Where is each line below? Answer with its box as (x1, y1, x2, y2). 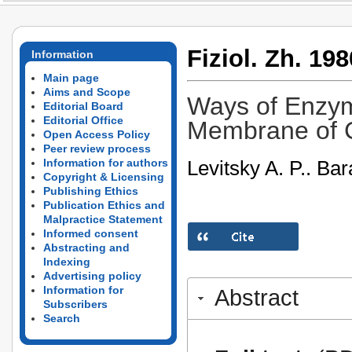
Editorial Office (43, 114, 123, 126)
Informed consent (43, 227, 138, 240)
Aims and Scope (43, 86, 130, 98)
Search (43, 312, 80, 324)
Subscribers (43, 298, 108, 310)
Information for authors (43, 156, 168, 169)
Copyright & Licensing (43, 170, 164, 183)
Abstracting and (43, 241, 130, 254)
